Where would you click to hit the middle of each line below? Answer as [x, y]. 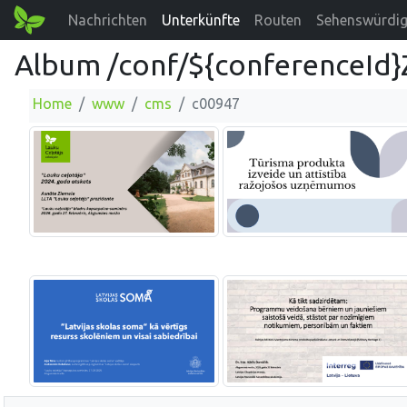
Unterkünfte [201, 20]
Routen [278, 20]
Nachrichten [108, 20]
